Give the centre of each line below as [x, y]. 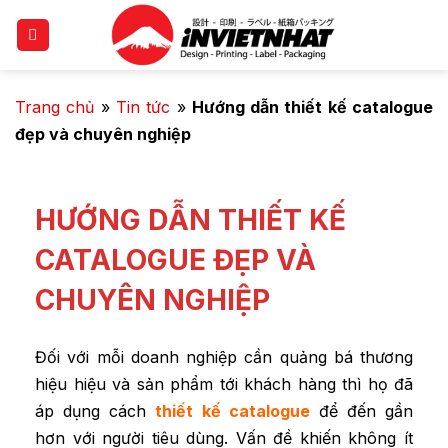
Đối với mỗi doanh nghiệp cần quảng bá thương [224, 357]
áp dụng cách [95, 411]
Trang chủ [55, 107]
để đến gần [361, 411]
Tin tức [143, 107]
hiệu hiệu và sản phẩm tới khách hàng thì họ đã [224, 384]
